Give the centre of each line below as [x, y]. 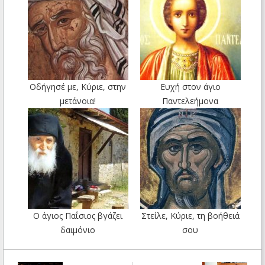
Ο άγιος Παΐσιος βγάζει [78, 215]
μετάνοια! [78, 101]
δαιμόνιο [78, 230]
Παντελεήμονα [190, 101]
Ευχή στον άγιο [190, 86]
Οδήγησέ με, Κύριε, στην [78, 86]
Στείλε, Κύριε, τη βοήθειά [190, 215]
